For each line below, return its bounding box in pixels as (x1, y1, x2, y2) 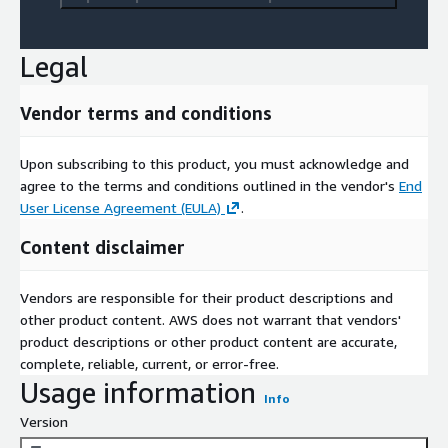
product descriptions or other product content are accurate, (20, 333, 397, 351)
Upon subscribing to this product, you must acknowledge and (20, 155, 409, 173)
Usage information (20, 376, 256, 410)
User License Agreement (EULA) (20, 199, 221, 217)
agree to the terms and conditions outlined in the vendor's (20, 177, 399, 195)
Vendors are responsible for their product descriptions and (20, 289, 393, 307)
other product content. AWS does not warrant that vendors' (20, 311, 401, 329)
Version (20, 413, 68, 431)
